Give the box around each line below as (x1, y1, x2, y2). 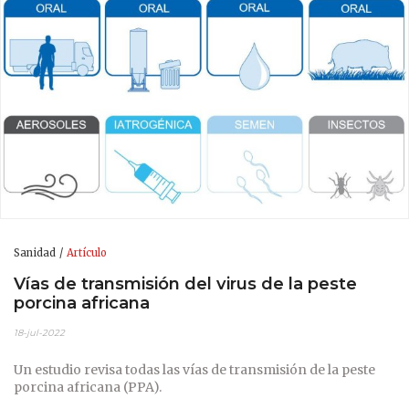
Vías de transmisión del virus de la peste (14, 272, 357, 294)
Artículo (67, 246, 107, 260)
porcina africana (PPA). (14, 379, 162, 396)
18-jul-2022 (14, 327, 65, 340)
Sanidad (14, 246, 56, 260)
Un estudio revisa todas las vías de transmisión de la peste (14, 362, 375, 379)
